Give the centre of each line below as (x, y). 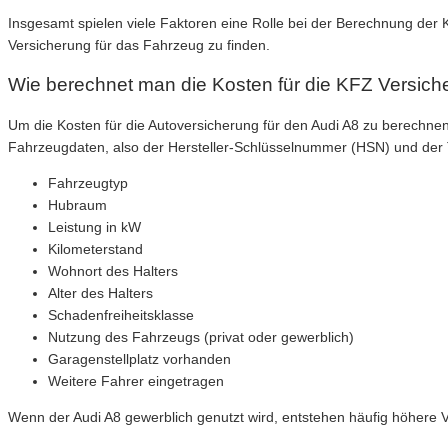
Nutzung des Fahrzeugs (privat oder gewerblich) (201, 336)
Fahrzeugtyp (88, 182)
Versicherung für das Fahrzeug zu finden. (139, 45)
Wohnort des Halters (113, 270)
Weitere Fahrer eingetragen (136, 380)
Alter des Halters (100, 292)
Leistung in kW (94, 226)
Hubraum (77, 204)
